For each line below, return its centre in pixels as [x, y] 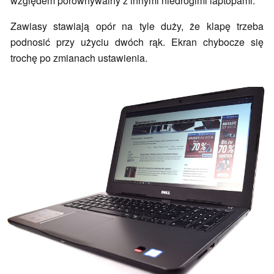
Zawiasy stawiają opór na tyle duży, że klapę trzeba [137, 26]
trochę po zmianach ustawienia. [79, 57]
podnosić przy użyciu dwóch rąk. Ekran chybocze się [137, 42]
